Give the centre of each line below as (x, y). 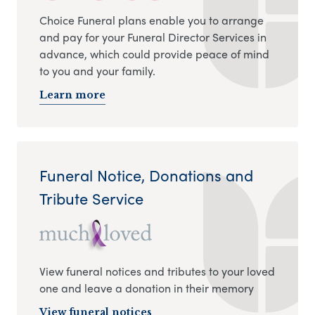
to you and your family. (97, 71)
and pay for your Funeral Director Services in (153, 37)
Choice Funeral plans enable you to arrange (152, 20)
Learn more (72, 95)
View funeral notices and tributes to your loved (157, 271)
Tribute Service (91, 198)
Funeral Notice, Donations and (146, 175)
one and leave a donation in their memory (147, 288)
